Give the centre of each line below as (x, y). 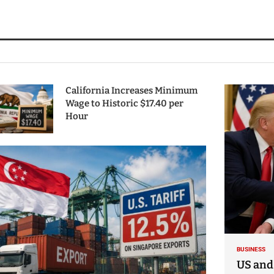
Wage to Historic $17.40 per (124, 104)
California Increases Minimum (131, 91)
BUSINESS (251, 249)
